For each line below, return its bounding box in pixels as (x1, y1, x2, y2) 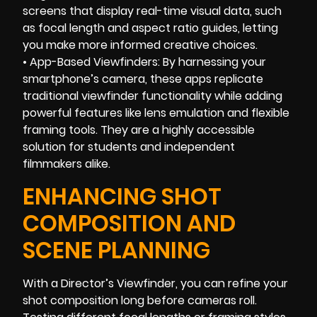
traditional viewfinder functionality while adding (23, 88, 282, 105)
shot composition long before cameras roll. (23, 292, 257, 309)
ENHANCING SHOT (23, 180, 221, 212)
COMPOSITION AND (23, 207, 236, 239)
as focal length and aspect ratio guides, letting (23, 20, 278, 37)
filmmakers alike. (23, 156, 110, 173)
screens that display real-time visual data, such (23, 3, 282, 20)
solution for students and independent (23, 139, 235, 156)
